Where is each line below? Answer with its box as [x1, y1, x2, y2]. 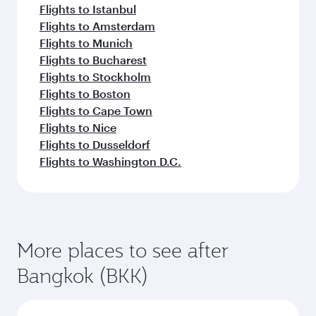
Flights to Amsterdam [39, 18, 155, 32]
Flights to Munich [39, 35, 133, 49]
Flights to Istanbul [39, 1, 136, 16]
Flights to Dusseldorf [39, 137, 150, 151]
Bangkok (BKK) [17, 262, 148, 288]
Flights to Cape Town [39, 103, 152, 117]
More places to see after [17, 236, 229, 263]
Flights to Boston [39, 86, 130, 100]
